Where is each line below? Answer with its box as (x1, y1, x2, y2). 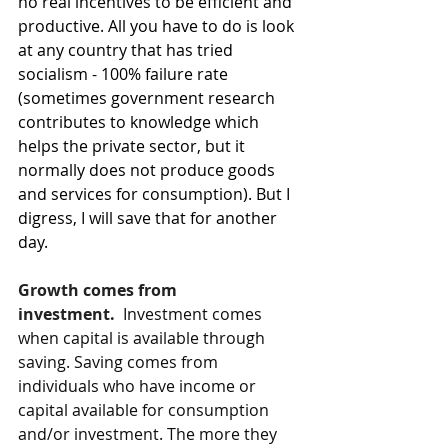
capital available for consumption (18, 399, 273, 421)
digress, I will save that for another (18, 207, 281, 229)
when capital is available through (18, 327, 269, 349)
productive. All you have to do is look (18, 15, 298, 37)
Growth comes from (18, 279, 181, 301)
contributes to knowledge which (18, 111, 263, 133)
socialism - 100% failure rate (18, 63, 232, 85)
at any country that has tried (18, 39, 237, 61)
